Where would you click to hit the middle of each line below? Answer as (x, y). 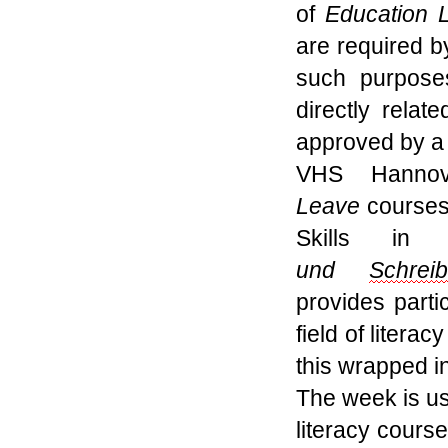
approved (345, 142)
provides (345, 302)
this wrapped (362, 366)
